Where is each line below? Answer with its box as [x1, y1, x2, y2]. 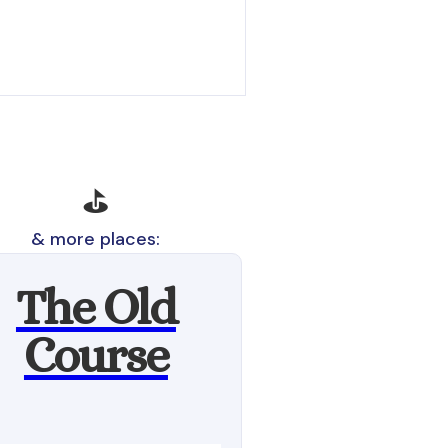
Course [23, 327, 168, 384]
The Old [15, 279, 176, 336]
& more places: [31, 227, 161, 251]
